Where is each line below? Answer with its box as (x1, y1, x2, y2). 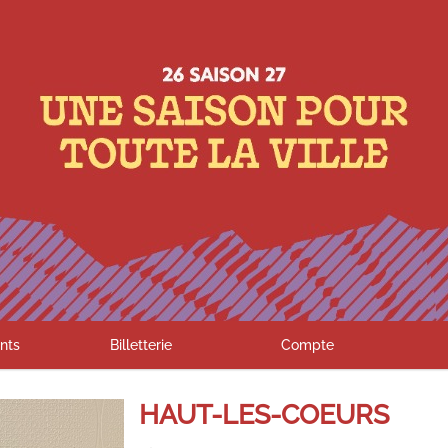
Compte (280, 336, 334, 353)
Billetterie (109, 336, 172, 353)
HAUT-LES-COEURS (139, 398, 389, 430)
